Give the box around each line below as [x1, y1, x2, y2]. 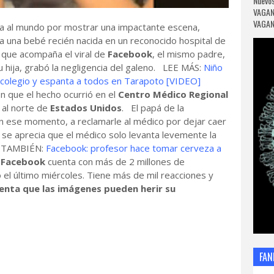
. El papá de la [122, 102, 184, 114]
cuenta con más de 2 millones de [45, 155, 185, 168]
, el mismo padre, [152, 48, 225, 60]
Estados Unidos [50, 102, 122, 114]
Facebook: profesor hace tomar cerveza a [46, 142, 221, 154]
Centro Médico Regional [118, 88, 228, 100]
